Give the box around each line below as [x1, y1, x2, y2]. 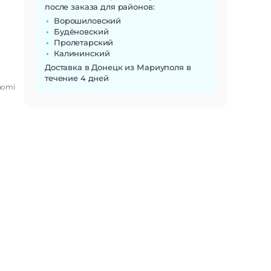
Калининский [54, 48, 110, 58]
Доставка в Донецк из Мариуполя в [45, 62, 191, 72]
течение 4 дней [45, 73, 109, 83]
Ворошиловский [54, 15, 122, 25]
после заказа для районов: [45, 1, 155, 11]
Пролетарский [54, 37, 114, 47]
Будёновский [54, 26, 109, 36]
